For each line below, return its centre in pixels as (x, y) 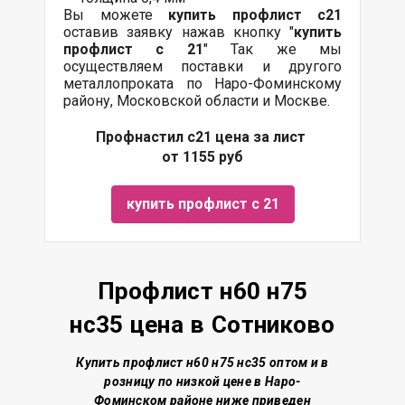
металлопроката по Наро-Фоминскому (202, 83)
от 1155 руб (202, 156)
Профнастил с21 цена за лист (202, 137)
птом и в (303, 362)
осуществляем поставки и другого (202, 66)
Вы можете (108, 14)
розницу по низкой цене (179, 381)
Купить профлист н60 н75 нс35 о (177, 362)
